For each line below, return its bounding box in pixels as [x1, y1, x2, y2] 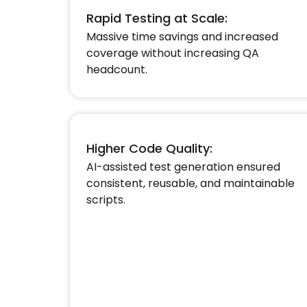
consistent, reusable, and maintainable [86, 175, 295, 191]
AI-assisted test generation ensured [86, 159, 280, 175]
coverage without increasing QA [86, 45, 259, 61]
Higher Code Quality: [86, 140, 212, 157]
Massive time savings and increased [86, 29, 278, 45]
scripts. [86, 192, 125, 208]
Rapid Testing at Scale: [86, 10, 228, 27]
